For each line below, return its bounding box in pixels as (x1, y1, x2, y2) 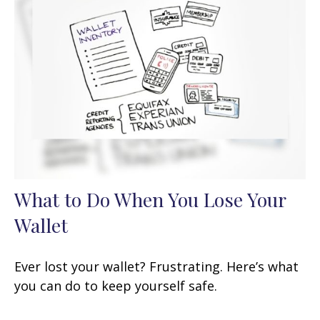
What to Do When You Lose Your (14, 186, 286, 212)
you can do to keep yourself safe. (14, 276, 217, 294)
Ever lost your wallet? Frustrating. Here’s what (14, 257, 299, 275)
